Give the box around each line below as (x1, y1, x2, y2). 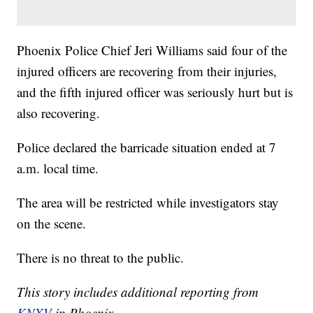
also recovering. (17, 104, 101, 122)
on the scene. (17, 214, 87, 233)
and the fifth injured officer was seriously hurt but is (17, 83, 293, 101)
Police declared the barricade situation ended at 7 (17, 138, 277, 156)
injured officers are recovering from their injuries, (17, 62, 277, 80)
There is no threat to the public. (17, 249, 184, 267)
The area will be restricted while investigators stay (17, 194, 279, 212)
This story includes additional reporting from (17, 283, 259, 301)
